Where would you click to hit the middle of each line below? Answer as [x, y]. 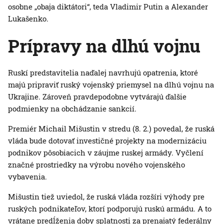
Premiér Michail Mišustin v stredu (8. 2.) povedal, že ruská [111, 129]
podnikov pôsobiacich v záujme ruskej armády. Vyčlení [106, 153]
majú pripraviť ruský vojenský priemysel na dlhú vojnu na [111, 85]
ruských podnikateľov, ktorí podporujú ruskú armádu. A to [110, 209]
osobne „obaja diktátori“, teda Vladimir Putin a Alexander [108, 7]
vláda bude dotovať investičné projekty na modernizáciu [107, 141]
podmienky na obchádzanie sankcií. [72, 109]
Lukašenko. [28, 19]
